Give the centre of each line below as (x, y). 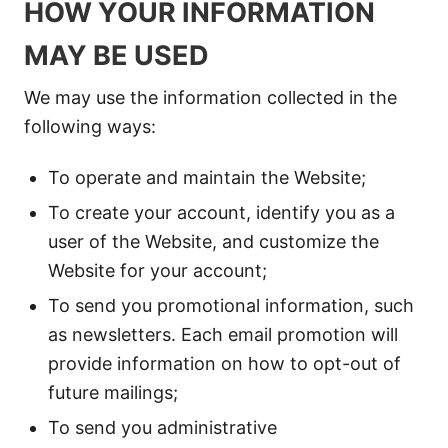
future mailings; (113, 392)
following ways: (90, 126)
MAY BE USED (116, 55)
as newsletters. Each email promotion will (223, 334)
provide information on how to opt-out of (224, 363)
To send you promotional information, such (231, 305)
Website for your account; (157, 270)
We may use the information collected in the (210, 97)
